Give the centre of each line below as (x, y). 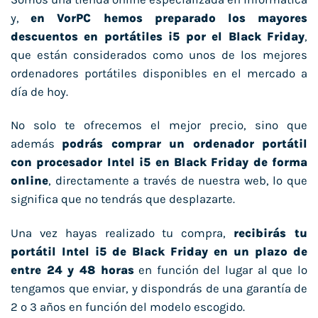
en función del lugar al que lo (221, 270)
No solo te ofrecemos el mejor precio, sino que (159, 126)
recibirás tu (271, 234)
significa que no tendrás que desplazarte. (123, 199)
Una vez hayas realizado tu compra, (122, 234)
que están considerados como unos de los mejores (159, 55)
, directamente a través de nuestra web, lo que (178, 181)
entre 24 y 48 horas (72, 270)
